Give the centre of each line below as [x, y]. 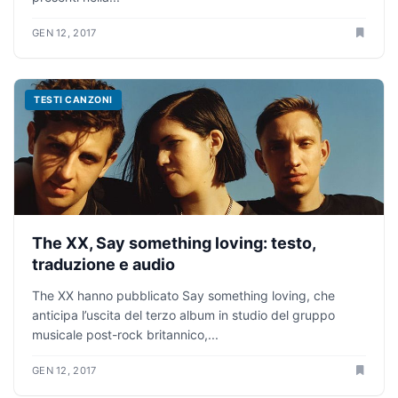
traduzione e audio [103, 265]
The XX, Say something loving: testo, [174, 243]
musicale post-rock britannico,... [125, 335]
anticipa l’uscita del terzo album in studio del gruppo [183, 315]
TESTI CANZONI [73, 99]
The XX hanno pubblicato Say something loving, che [183, 296]
